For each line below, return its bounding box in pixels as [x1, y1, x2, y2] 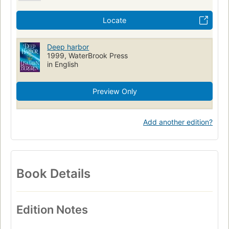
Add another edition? [143, 117, 213, 126]
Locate [103, 15, 126, 25]
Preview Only [92, 86, 137, 96]
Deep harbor [47, 42, 89, 51]
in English [47, 59, 79, 68]
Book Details [16, 166, 90, 181]
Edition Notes [16, 202, 88, 216]
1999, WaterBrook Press [47, 51, 128, 60]
